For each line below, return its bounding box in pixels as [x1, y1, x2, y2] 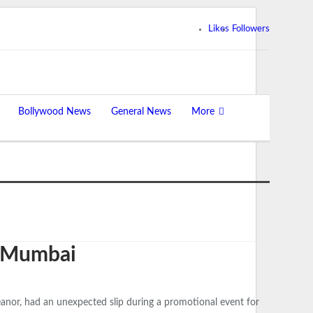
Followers [232, 24, 270, 34]
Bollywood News [18, 107, 91, 117]
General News [111, 107, 171, 117]
